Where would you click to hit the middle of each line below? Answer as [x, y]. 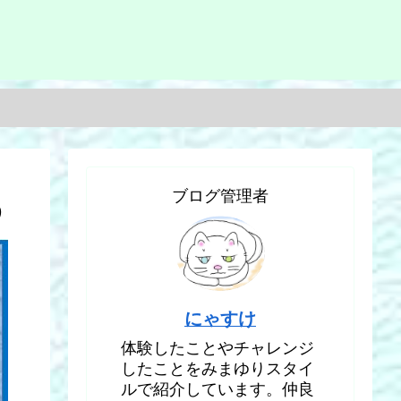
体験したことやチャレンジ [218, 349]
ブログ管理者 [220, 196]
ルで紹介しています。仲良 [218, 390]
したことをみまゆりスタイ [218, 369]
